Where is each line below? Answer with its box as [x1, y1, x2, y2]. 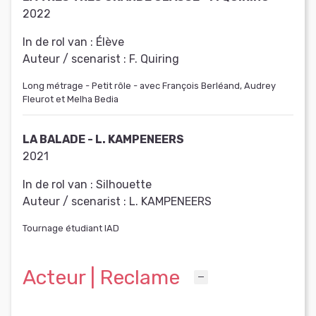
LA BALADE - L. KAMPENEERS [23, 132, 184, 146]
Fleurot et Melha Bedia [23, 93, 119, 104]
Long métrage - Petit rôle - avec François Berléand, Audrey [23, 80, 276, 91]
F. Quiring [129, 51, 179, 66]
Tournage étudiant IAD [23, 222, 119, 233]
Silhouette [96, 177, 152, 191]
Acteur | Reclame [23, 265, 180, 290]
